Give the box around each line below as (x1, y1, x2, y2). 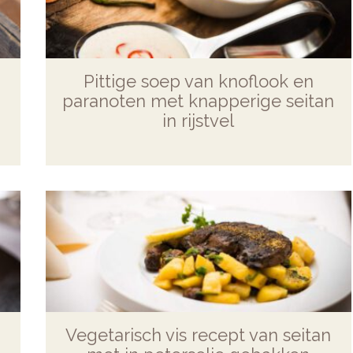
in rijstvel (162, 110, 235, 131)
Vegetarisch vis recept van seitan (65, 324, 332, 345)
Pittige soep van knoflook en (83, 70, 314, 91)
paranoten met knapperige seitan (62, 90, 335, 111)
